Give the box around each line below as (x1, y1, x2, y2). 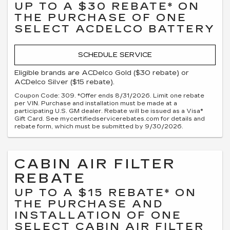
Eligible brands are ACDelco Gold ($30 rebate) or (14, 69, 189, 77)
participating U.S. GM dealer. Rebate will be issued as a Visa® (14, 108, 203, 114)
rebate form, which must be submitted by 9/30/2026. (14, 123, 183, 130)
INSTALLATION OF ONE (14, 209, 182, 221)
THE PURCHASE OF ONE (14, 11, 187, 24)
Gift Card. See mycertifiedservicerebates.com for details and (14, 116, 205, 122)
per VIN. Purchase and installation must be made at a (14, 100, 177, 107)
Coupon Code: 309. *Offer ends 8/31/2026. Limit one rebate (14, 92, 204, 99)
